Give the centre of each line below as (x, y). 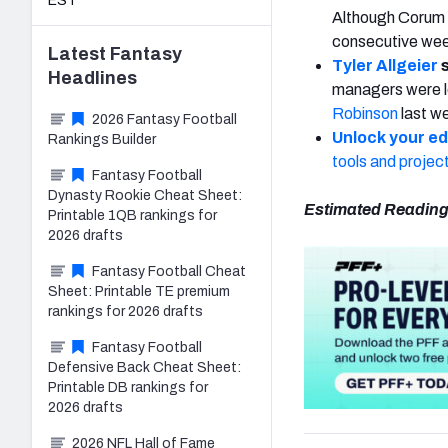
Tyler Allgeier (385, 65)
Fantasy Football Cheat (169, 271)
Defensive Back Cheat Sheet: (144, 367)
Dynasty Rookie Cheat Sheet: (145, 195)
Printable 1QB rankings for (132, 215)
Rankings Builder (102, 139)
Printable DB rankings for (128, 387)
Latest (79, 53)
